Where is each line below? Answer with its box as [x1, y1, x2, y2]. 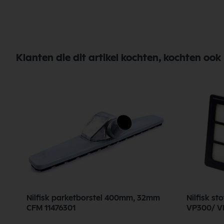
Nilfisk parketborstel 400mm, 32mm [26, 194, 160, 202]
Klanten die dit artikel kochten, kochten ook [16, 52, 221, 63]
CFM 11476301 [26, 204, 75, 212]
